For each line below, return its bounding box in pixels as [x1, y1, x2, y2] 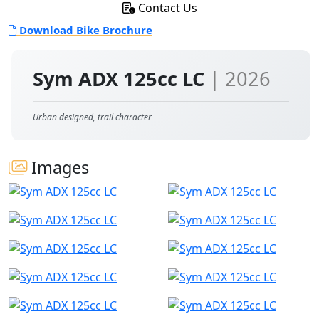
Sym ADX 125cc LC [33, 66, 209, 92]
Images [27, 156, 89, 179]
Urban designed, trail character [33, 111, 152, 123]
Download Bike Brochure [16, 23, 152, 37]
